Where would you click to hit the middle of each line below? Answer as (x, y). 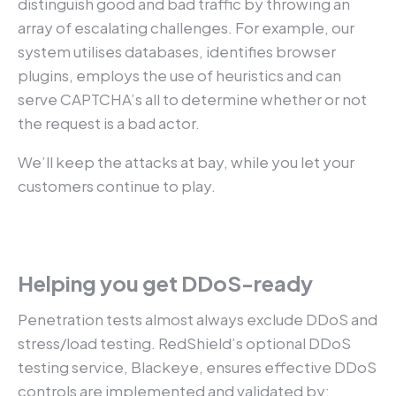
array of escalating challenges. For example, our (186, 27)
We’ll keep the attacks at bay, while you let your (186, 161)
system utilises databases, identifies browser (177, 51)
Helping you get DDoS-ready (165, 282)
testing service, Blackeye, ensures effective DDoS (197, 366)
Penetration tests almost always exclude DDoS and (198, 319)
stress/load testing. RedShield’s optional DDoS (184, 343)
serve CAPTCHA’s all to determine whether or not (192, 99)
